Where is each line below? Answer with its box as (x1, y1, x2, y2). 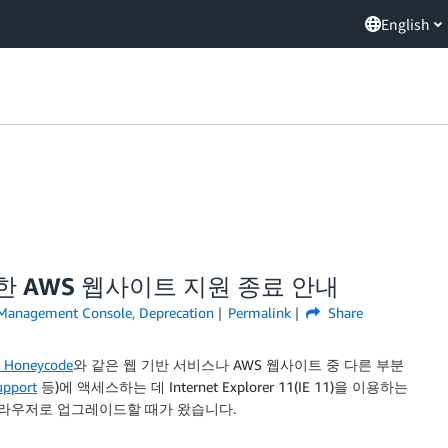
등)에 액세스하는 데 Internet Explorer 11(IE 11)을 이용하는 (37, 378, 408, 395)
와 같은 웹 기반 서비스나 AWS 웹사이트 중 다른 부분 (73, 356, 404, 373)
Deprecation (138, 304, 214, 321)
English (381, 14, 430, 34)
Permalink (228, 304, 292, 321)
